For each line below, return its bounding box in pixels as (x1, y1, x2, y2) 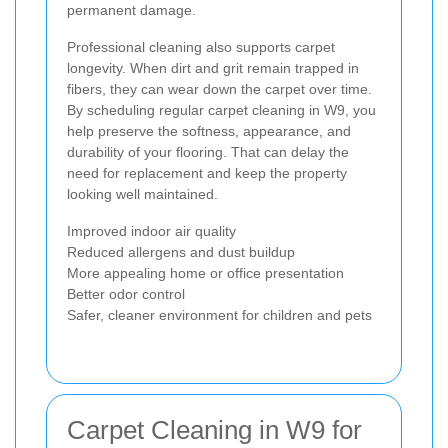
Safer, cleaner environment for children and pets (67, 306, 372, 323)
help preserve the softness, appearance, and (67, 122, 351, 139)
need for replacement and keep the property (67, 164, 347, 181)
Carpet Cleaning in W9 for (67, 414, 362, 445)
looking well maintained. (67, 185, 218, 202)
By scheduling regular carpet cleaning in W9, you (67, 101, 376, 118)
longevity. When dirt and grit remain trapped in (67, 59, 359, 76)
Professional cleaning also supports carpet (67, 38, 335, 55)
